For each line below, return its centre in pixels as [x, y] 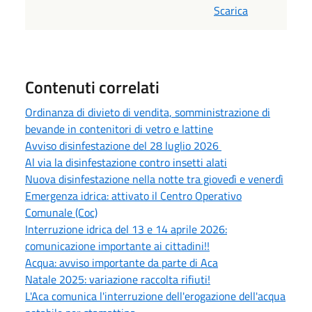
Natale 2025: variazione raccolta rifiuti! [118, 279]
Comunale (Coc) [61, 212]
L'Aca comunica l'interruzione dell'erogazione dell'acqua [155, 296]
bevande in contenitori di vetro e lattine [119, 128]
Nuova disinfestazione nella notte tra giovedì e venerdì [154, 179]
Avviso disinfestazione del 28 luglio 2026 [123, 145]
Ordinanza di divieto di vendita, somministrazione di [148, 112]
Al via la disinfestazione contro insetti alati [126, 162]
